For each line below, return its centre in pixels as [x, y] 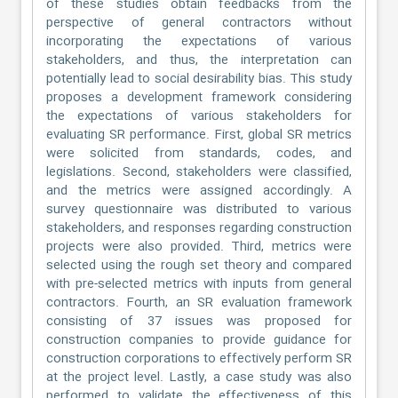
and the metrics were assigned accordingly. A [199, 191]
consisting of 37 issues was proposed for [199, 321]
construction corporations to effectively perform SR [199, 358]
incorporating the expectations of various [199, 41]
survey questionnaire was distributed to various [199, 209]
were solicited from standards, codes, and [199, 153]
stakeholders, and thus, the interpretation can [199, 60]
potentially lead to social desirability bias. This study [199, 79]
